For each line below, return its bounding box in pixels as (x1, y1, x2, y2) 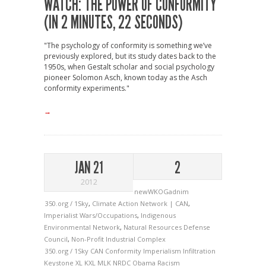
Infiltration (183, 246, 216, 256)
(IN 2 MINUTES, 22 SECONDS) (44, 12, 183, 34)
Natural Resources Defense (123, 223, 210, 232)
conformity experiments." (44, 83, 129, 94)
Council (44, 235, 68, 244)
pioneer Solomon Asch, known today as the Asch (44, 72, 207, 83)
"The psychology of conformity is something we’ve (44, 40, 212, 51)
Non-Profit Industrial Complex (71, 235, 166, 244)
